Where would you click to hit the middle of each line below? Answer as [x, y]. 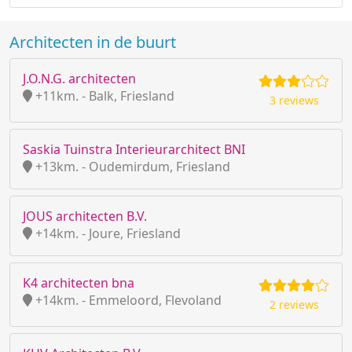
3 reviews [294, 100]
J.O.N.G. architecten [79, 79]
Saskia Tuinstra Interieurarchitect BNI [134, 149]
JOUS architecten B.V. [85, 216]
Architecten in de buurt [93, 42]
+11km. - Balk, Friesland [103, 96]
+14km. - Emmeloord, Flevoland [127, 300]
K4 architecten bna [79, 283]
